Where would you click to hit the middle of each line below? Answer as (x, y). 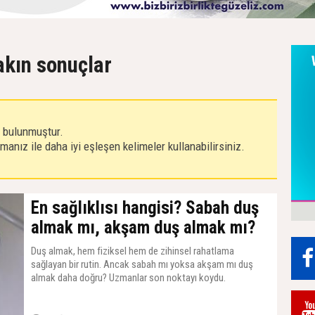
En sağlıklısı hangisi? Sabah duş (145, 208)
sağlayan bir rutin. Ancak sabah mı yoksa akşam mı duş (142, 264)
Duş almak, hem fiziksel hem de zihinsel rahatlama (133, 251)
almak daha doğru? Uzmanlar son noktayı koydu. (128, 278)
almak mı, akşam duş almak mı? (143, 227)
